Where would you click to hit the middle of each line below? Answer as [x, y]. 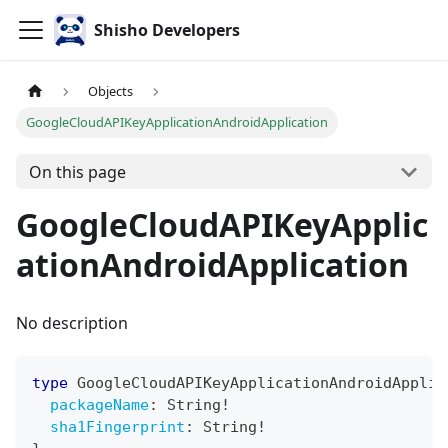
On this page [77, 171]
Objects [111, 91]
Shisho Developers [167, 30]
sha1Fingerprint [117, 427]
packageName [99, 405]
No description [72, 323]
